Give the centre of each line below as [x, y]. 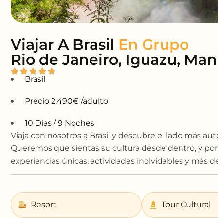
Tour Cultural [186, 205]
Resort [44, 205]
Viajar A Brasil [64, 45]
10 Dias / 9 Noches [59, 123]
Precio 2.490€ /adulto [66, 101]
